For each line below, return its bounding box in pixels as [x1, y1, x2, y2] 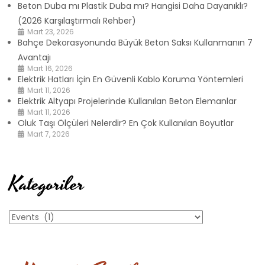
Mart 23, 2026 [27, 26, 74, 37]
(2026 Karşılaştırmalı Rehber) [18, 14, 136, 27]
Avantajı [18, 51, 51, 63]
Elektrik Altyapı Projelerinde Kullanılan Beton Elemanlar [18, 95, 237, 107]
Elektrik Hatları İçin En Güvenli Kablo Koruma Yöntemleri [18, 73, 243, 85]
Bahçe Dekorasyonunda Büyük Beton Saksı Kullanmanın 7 [18, 36, 253, 49]
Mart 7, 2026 [27, 128, 70, 139]
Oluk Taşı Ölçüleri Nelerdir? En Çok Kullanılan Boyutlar [18, 117, 234, 129]
